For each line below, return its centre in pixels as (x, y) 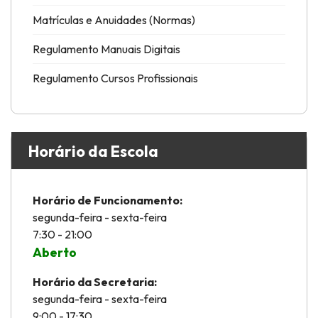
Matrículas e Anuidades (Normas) (114, 20)
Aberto (55, 252)
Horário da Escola (93, 151)
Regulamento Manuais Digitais (106, 49)
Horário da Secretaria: (95, 282)
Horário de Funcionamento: (108, 200)
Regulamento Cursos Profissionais (115, 78)
